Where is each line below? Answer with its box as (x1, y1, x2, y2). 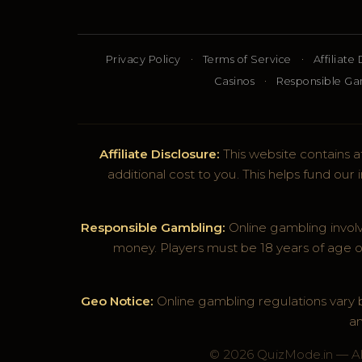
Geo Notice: (81, 293, 154, 309)
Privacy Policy (105, 53, 181, 66)
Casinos (213, 75, 255, 88)
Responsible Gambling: (80, 220, 225, 236)
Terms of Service (202, 53, 292, 66)
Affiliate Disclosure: (99, 146, 220, 162)
